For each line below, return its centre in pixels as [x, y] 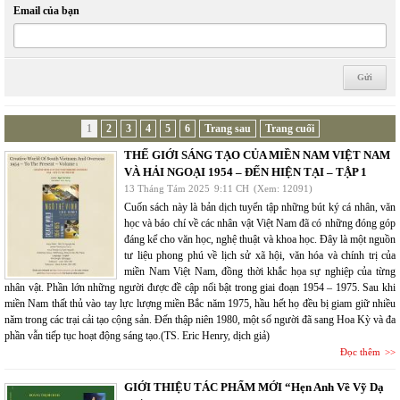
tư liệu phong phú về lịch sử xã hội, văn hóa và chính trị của [260, 255]
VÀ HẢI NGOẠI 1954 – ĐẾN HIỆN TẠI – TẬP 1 [246, 171]
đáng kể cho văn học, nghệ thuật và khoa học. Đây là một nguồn [260, 239]
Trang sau [227, 128]
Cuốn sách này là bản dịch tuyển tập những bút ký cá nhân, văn [260, 207]
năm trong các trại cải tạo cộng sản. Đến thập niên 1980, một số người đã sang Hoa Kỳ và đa [200, 319]
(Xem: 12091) [283, 188]
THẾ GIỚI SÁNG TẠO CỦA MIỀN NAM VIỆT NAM [257, 154]
